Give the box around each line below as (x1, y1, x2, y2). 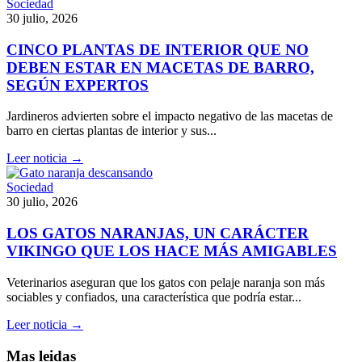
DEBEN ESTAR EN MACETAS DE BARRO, (6, 58, 314, 76)
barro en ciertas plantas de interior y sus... (6, 124, 217, 138)
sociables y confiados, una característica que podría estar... (6, 289, 301, 304)
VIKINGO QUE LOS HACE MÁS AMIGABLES (6, 242, 337, 260)
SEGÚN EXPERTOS (6, 76, 149, 94)
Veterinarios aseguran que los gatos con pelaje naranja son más (6, 275, 325, 289)
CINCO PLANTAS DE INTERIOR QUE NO (6, 40, 309, 58)
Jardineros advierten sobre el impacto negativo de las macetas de (6, 109, 333, 124)
